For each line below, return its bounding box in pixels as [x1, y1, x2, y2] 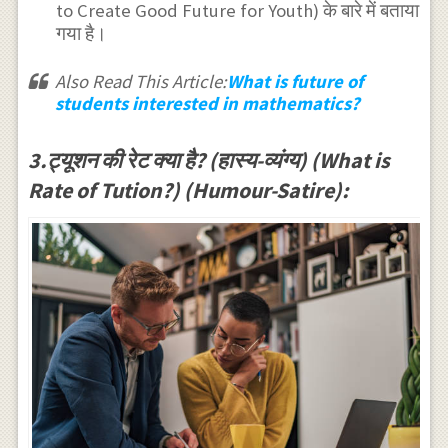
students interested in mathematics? [54, 92, 360, 116]
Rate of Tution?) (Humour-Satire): [27, 176, 349, 205]
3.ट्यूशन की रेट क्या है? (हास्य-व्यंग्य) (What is [27, 146, 390, 175]
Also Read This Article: [54, 70, 227, 94]
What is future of [226, 70, 363, 94]
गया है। [56, 22, 108, 46]
